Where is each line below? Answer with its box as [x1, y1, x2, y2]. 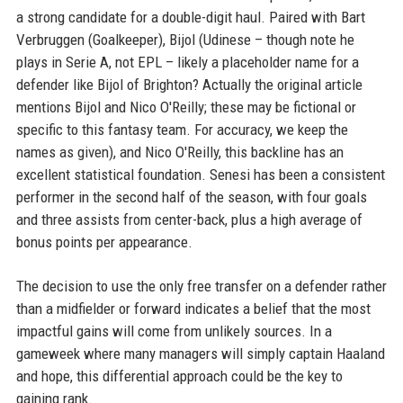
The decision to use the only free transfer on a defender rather [15, 276, 387, 295]
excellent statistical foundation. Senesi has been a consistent [15, 165, 385, 184]
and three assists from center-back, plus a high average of [15, 210, 363, 228]
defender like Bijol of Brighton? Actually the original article [15, 75, 363, 94]
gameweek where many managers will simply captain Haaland [15, 344, 385, 363]
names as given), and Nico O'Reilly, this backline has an [15, 142, 344, 161]
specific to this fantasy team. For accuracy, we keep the [15, 120, 348, 139]
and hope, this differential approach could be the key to [15, 366, 343, 385]
